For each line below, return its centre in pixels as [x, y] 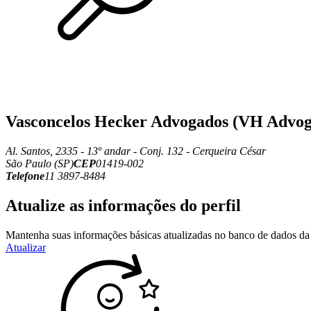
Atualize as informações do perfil [123, 205]
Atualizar [26, 247]
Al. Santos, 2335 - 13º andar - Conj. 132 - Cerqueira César [136, 151]
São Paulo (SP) [40, 163]
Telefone [25, 176]
